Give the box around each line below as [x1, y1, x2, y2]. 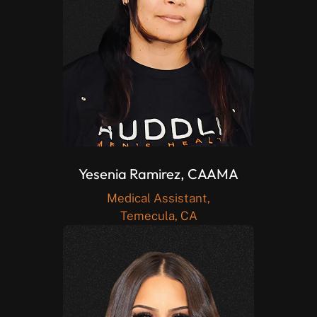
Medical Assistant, [107, 191, 210, 206]
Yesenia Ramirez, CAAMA [79, 164, 238, 183]
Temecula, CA [120, 209, 197, 224]
